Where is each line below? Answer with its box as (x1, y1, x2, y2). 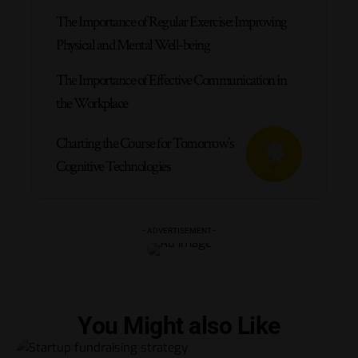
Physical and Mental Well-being (56, 34, 209, 55)
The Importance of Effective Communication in (56, 70, 286, 90)
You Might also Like (78, 311, 280, 340)
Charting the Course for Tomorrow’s (56, 133, 233, 153)
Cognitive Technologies (56, 156, 170, 177)
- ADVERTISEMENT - (142, 225, 216, 235)
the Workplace (56, 93, 128, 113)
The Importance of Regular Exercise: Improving (56, 11, 287, 32)
